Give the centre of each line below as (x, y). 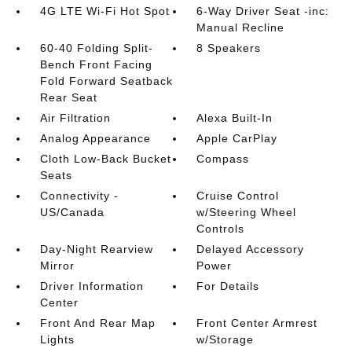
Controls (221, 229)
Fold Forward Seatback (106, 81)
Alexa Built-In (235, 118)
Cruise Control (238, 196)
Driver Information (92, 286)
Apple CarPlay (237, 138)
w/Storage (225, 339)
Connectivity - (79, 196)
